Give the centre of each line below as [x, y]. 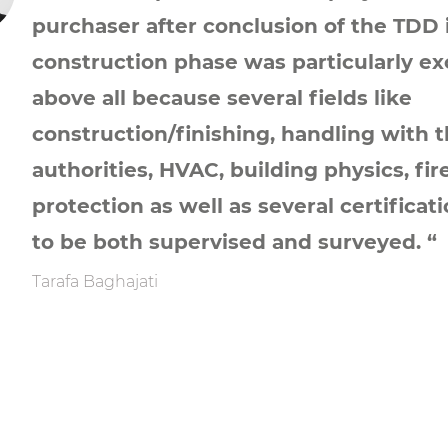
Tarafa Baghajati [94, 282]
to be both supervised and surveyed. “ [234, 242]
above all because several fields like [221, 98]
